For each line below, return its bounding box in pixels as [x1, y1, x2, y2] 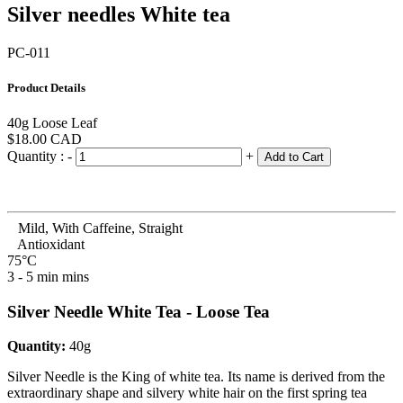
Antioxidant [14, 236, 85, 252]
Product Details [7, 80, 85, 94]
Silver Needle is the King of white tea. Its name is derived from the [7, 369, 385, 385]
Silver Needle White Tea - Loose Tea [7, 301, 270, 321]
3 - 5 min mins [7, 268, 89, 284]
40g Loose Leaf [7, 114, 97, 130]
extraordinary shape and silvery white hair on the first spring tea [7, 385, 367, 401]
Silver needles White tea [7, 2, 230, 26]
